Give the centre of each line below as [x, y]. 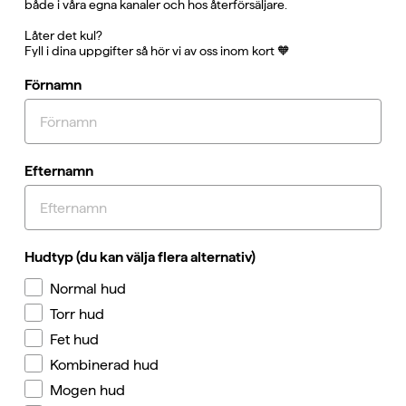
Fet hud [74, 339]
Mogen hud [87, 390]
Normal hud [88, 288]
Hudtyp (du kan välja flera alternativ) [140, 257]
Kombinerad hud [104, 364]
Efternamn [59, 171]
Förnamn [53, 85]
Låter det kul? [63, 36]
